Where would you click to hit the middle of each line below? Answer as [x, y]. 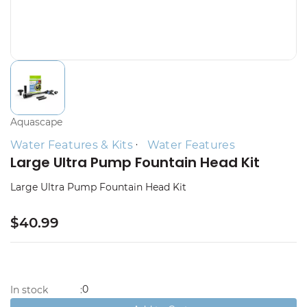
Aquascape [36, 122]
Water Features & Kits [72, 145]
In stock [29, 290]
